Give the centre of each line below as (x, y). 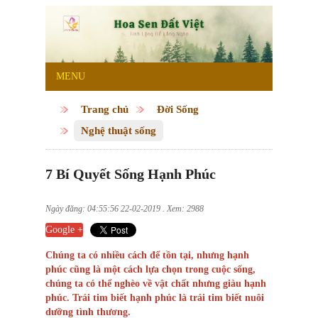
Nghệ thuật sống (119, 131)
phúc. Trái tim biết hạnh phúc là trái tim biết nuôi (155, 298)
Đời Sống (178, 110)
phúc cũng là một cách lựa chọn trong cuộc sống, (150, 270)
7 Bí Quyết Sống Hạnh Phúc (131, 174)
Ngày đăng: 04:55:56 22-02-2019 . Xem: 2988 (125, 209)
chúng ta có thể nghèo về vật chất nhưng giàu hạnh (156, 284)
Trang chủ (105, 110)
